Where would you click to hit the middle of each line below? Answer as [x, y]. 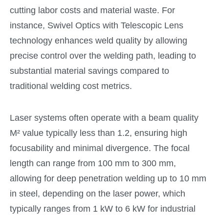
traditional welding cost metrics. [71, 86]
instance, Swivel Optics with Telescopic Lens [97, 26]
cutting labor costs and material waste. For [92, 11]
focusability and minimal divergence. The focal [100, 148]
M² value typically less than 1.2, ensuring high [99, 133]
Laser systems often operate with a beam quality [104, 118]
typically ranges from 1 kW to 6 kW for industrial [103, 208]
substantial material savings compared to [89, 71]
